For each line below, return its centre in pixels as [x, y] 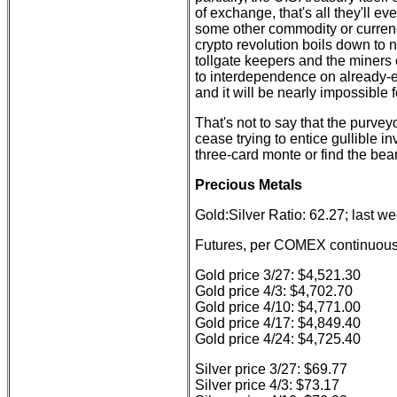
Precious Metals [249, 185]
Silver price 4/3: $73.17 [267, 385]
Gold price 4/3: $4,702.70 [274, 291]
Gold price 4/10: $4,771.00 [278, 307]
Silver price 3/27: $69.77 [271, 369]
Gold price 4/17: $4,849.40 [278, 323]
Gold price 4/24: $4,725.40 [278, 339]
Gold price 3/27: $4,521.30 [278, 275]
